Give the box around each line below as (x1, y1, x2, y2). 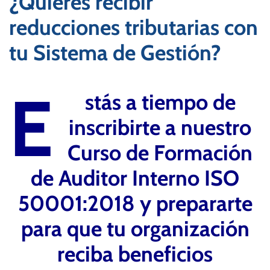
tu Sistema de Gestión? (9, 40, 221, 66)
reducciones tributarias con (9, 14, 258, 40)
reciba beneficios (57, 241, 213, 267)
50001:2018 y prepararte (17, 190, 253, 216)
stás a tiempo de (84, 89, 236, 115)
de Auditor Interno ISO (31, 165, 239, 191)
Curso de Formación (67, 140, 253, 166)
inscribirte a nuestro (69, 115, 251, 140)
